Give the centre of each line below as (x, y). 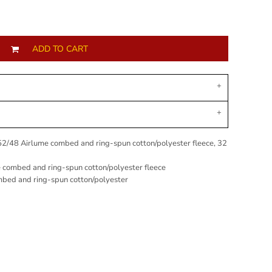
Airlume (36, 143)
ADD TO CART (60, 49)
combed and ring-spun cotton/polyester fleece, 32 (139, 143)
